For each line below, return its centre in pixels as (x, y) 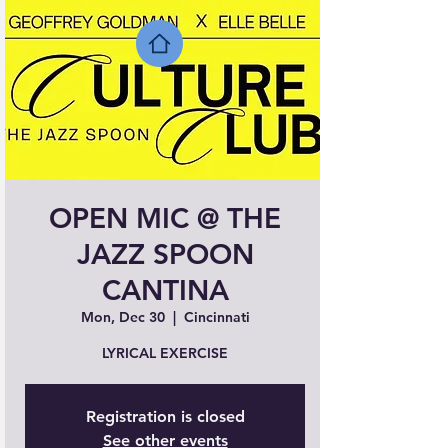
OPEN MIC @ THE (165, 218)
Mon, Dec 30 (122, 317)
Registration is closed (165, 416)
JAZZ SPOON (165, 254)
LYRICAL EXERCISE (165, 353)
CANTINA (165, 290)
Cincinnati (216, 317)
